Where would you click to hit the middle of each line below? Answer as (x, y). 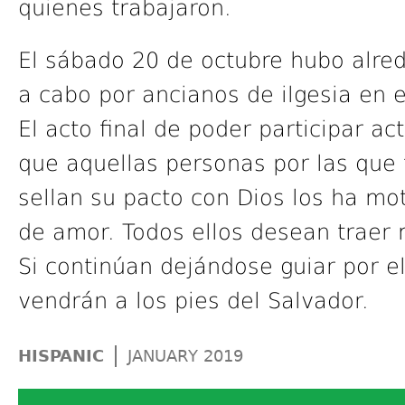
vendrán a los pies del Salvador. (193, 301)
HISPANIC (61, 356)
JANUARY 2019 (185, 356)
